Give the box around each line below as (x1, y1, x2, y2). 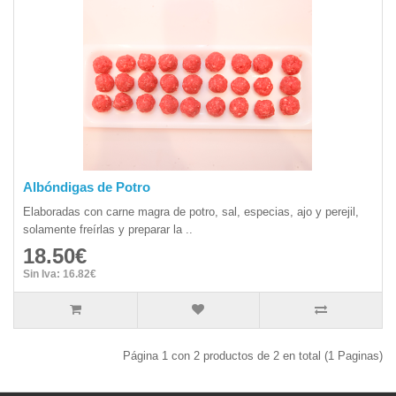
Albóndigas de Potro (23, 179, 150, 194)
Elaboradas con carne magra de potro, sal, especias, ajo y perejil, (23, 205, 359, 218)
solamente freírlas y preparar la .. (23, 223, 193, 236)
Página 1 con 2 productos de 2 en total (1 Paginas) (123, 349, 383, 362)
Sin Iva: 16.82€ (23, 268, 96, 280)
